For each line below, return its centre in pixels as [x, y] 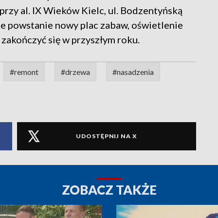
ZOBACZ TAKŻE [109, 190]
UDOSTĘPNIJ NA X [107, 136]
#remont [24, 72]
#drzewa [75, 72]
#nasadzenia [133, 72]
